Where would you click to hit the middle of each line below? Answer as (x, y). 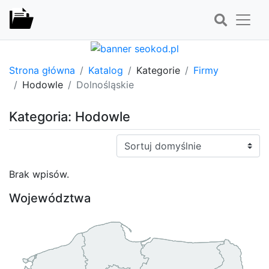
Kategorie (158, 70)
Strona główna (42, 70)
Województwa (50, 198)
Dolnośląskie (105, 84)
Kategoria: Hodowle (70, 116)
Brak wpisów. (39, 174)
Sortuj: (131, 141)
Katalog (106, 70)
